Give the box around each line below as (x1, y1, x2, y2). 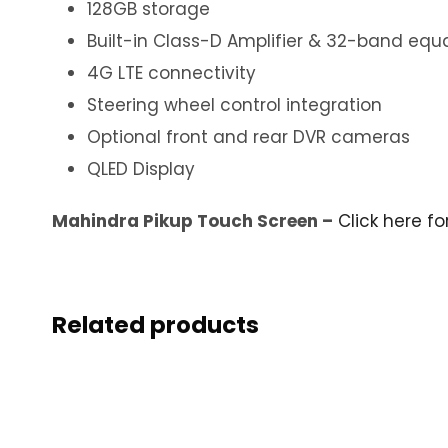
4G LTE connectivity (87, 60, 256, 85)
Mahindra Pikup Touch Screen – (52, 208, 333, 233)
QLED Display (87, 156, 195, 181)
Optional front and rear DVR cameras (87, 124, 410, 149)
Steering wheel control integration (87, 92, 382, 117)
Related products (52, 308, 259, 341)
